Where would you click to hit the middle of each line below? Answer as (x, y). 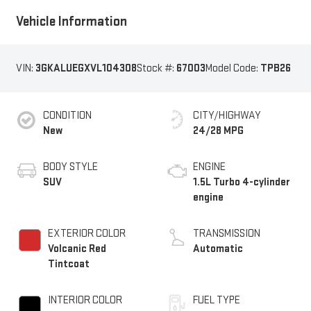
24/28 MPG (218, 131)
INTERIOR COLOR (85, 300)
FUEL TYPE (217, 300)
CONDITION (67, 115)
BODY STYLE (70, 167)
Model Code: (233, 68)
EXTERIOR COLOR (86, 233)
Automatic (218, 249)
